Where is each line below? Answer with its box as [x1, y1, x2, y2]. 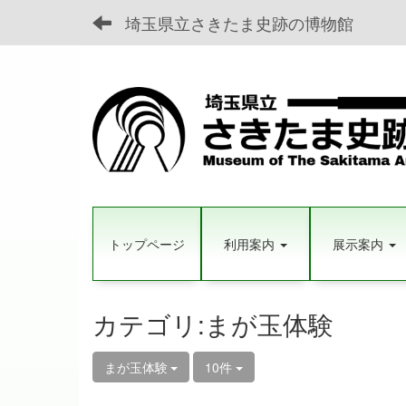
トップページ [109, 235, 185, 253]
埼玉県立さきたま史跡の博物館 [125, 11, 353, 34]
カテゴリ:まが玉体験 [92, 304, 333, 342]
